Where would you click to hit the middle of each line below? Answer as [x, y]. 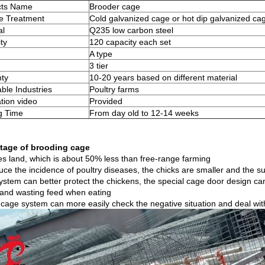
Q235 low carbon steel [131, 30]
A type [101, 54]
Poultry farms [114, 89]
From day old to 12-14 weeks [144, 113]
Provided [106, 101]
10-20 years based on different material [163, 77]
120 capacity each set [130, 42]
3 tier [99, 66]
